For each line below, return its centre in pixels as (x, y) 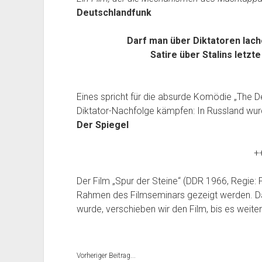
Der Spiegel (102, 125)
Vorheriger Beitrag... (106, 256)
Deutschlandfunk (114, 13)
